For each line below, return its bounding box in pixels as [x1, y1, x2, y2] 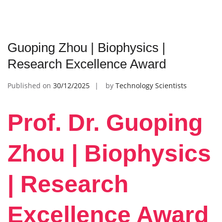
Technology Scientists [115, 80, 187, 90]
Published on [7, 80, 53, 90]
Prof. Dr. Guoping [7, 110, 203, 136]
